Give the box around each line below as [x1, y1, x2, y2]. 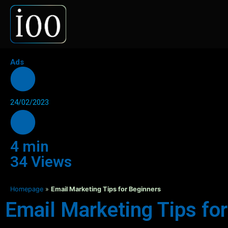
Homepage [10, 185, 43, 193]
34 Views [10, 153, 72, 171]
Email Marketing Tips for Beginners [51, 185, 161, 193]
